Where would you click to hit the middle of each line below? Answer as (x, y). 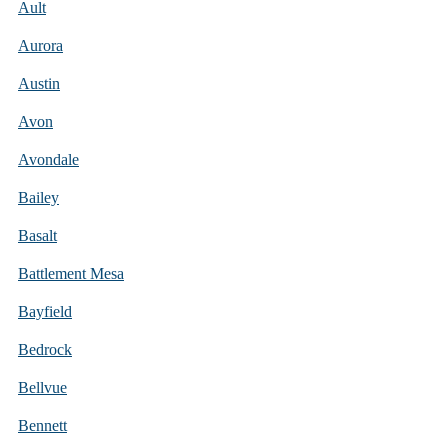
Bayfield (45, 311)
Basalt (37, 235)
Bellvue (42, 387)
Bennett (42, 425)
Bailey (38, 197)
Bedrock (45, 349)
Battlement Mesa (71, 273)
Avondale (48, 159)
